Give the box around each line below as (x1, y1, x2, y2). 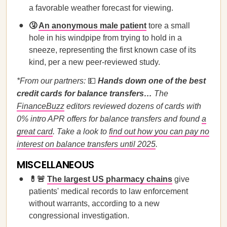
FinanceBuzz (17, 102, 64, 110)
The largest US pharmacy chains (47, 175, 172, 183)
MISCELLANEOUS (17, 158, 95, 172)
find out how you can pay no (109, 127, 209, 136)
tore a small (146, 21, 190, 30)
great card (17, 127, 53, 136)
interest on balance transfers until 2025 (17, 140, 156, 148)
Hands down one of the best (98, 77, 206, 85)
